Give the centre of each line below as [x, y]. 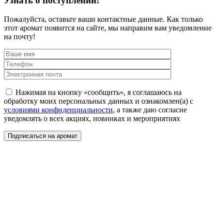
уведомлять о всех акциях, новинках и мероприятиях [92, 119]
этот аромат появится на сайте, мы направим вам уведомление [108, 28]
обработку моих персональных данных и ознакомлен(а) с [99, 101]
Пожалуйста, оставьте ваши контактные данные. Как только [103, 19]
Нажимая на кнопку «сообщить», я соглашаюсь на [99, 93]
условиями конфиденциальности [58, 110]
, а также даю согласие [150, 110]
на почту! [20, 37]
